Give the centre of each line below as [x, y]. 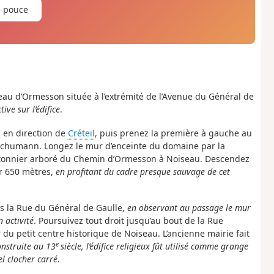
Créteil [81, 133]
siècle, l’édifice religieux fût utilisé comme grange [154, 246]
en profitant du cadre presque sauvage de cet [143, 171]
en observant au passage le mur [189, 208]
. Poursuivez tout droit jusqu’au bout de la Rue [128, 221]
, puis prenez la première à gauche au [173, 133]
